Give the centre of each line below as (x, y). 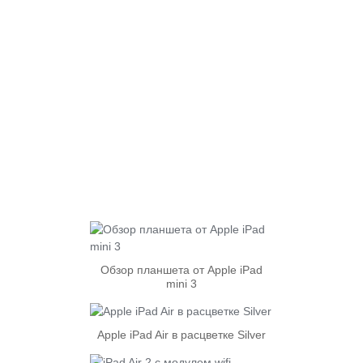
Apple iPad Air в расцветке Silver (181, 335)
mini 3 (181, 284)
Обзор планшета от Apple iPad (181, 270)
